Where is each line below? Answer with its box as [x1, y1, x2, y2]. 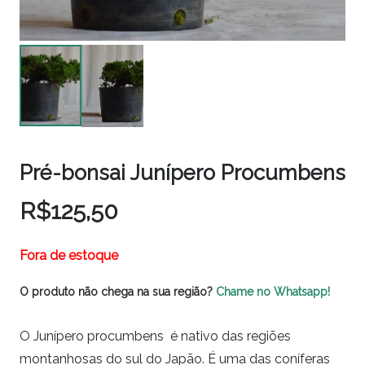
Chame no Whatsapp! [216, 285, 330, 299]
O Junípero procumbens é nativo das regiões [20, 328, 291, 345]
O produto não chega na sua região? [20, 285, 216, 299]
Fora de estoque [20, 248, 118, 264]
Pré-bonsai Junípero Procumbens [20, 160, 345, 185]
